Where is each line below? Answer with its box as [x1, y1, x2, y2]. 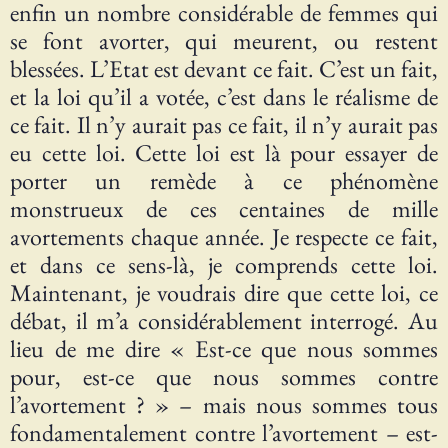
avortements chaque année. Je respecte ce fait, [10, 221, 438, 253]
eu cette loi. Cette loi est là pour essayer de [10, 137, 438, 169]
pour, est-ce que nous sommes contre [10, 361, 438, 393]
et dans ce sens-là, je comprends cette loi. [10, 249, 438, 281]
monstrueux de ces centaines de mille [10, 193, 438, 225]
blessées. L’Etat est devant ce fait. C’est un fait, [10, 53, 438, 85]
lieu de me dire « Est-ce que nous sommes [10, 333, 438, 365]
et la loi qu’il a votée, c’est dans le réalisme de [10, 81, 438, 113]
